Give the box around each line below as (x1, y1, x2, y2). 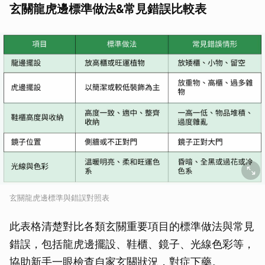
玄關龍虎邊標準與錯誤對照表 (9, 193, 109, 203)
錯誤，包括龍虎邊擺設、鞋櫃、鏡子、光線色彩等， (9, 238, 254, 251)
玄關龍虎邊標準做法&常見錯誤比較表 (9, 2, 206, 17)
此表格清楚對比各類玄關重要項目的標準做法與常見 (9, 220, 254, 233)
